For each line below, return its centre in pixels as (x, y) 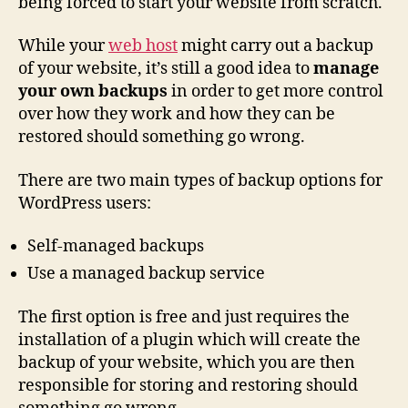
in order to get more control (275, 92)
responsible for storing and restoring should (188, 385)
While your (63, 46)
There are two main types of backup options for (200, 180)
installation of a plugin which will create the (189, 340)
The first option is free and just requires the (184, 317)
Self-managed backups (116, 247)
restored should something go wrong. (162, 138)
